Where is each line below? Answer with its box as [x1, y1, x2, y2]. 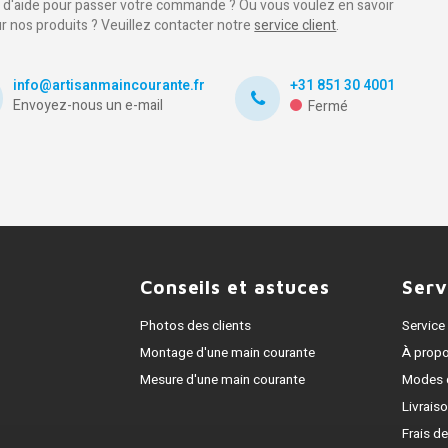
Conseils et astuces [139, 276, 330, 298]
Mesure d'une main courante [139, 370, 305, 390]
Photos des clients [139, 316, 251, 336]
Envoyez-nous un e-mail [13, 95, 164, 116]
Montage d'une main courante [139, 343, 315, 363]
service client [254, 15, 337, 36]
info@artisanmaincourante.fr [13, 75, 206, 96]
